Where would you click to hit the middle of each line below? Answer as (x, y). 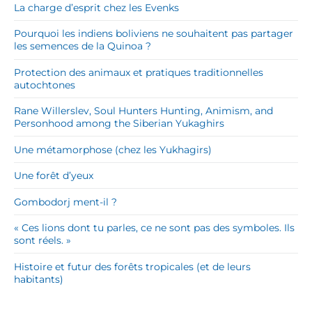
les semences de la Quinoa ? (83, 46)
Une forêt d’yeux (54, 176)
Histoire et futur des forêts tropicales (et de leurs (132, 266)
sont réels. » (42, 241)
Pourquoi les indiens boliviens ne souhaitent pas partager (154, 34)
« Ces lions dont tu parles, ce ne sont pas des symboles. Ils (154, 228)
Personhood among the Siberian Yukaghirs (119, 124)
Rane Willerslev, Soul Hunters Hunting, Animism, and (143, 111)
